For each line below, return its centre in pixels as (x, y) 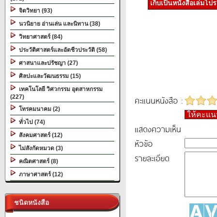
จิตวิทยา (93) (34, 11)
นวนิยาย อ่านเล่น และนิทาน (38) (58, 24)
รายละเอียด (152, 158)
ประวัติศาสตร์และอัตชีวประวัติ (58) (62, 50)
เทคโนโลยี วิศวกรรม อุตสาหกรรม (59, 89)
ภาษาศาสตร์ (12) (39, 174)
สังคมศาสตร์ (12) (39, 135)
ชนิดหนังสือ (30, 202)
